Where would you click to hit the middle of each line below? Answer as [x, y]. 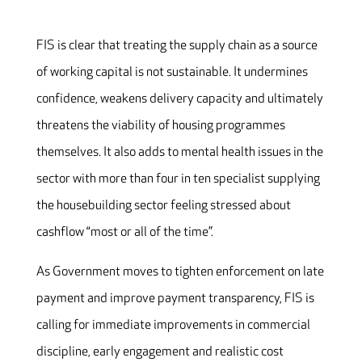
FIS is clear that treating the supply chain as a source [177, 45]
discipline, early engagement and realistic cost [160, 351]
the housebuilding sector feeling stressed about [163, 205]
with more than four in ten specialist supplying [196, 179]
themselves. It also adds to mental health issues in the [179, 152]
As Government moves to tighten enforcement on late [180, 271]
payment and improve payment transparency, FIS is [175, 298]
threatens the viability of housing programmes [160, 125]
